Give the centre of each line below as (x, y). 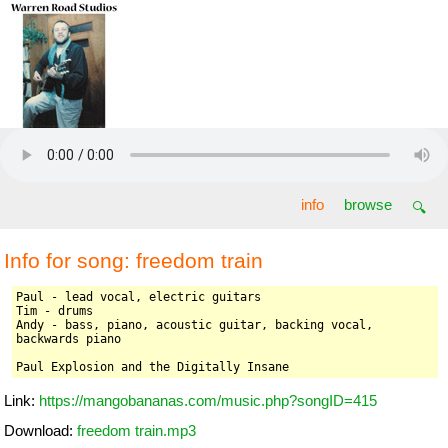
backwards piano (68, 339)
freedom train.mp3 (136, 431)
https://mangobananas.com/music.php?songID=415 (208, 400)
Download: (40, 431)
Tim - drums (54, 311)
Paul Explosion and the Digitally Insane (152, 367)
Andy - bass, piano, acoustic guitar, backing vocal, (194, 325)
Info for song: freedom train (133, 261)
